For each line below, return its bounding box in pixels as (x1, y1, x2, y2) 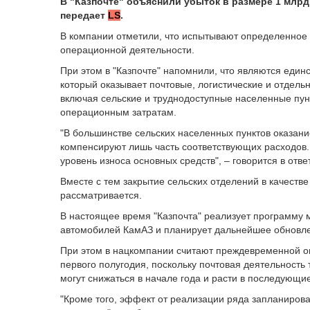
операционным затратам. (60, 107, 176, 118)
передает (60, 10, 108, 21)
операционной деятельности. (60, 44, 194, 55)
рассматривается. (60, 190, 142, 201)
